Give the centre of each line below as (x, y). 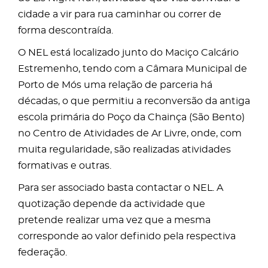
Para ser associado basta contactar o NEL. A (121, 188)
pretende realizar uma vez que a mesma (114, 220)
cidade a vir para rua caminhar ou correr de (120, 14)
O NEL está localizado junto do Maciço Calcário (128, 53)
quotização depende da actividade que (112, 204)
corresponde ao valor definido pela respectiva (127, 236)
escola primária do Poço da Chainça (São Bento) (131, 117)
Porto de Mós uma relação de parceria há (115, 85)
